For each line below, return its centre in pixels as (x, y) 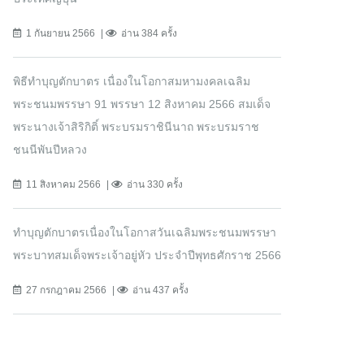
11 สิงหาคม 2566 (63, 185)
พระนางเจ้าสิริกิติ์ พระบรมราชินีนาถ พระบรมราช (136, 127)
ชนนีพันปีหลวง (50, 150)
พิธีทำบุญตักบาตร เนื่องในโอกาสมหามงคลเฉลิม (132, 82)
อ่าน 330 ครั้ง (155, 185)
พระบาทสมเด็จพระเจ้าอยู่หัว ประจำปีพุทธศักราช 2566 (147, 256)
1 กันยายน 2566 (61, 34)
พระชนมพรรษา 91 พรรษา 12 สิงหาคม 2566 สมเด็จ (142, 104)
